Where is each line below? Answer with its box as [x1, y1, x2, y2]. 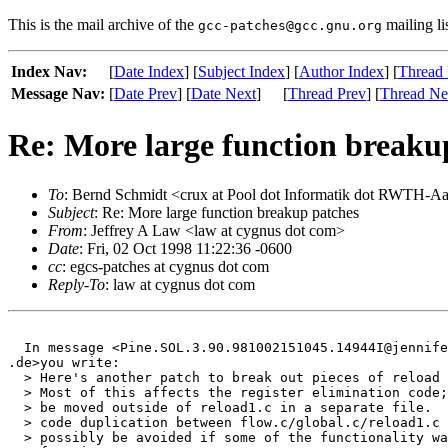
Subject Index [198, 63, 285, 80]
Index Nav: [11, 63, 87, 80]
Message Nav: [11, 85, 105, 102]
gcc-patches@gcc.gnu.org [198, 18, 382, 33]
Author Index [299, 63, 384, 80]
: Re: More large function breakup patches [94, 203, 359, 221]
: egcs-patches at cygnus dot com [62, 257, 269, 275]
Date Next [191, 85, 256, 102]
